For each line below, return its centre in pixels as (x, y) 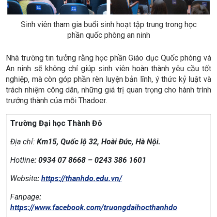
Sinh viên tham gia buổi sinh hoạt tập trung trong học (108, 24)
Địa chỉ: (23, 141)
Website (24, 178)
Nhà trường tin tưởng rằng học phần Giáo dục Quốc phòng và (108, 58)
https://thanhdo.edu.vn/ (82, 178)
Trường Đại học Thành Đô (56, 123)
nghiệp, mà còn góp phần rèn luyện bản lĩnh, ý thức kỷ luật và (108, 79)
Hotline (22, 160)
